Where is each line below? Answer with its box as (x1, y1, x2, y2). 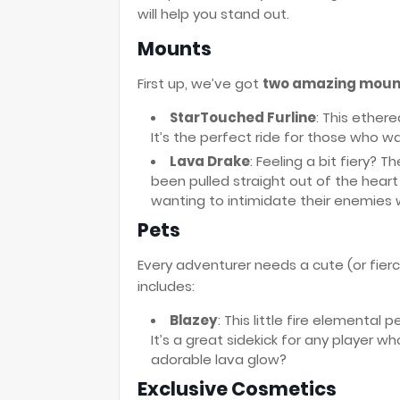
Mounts (137, 36, 212, 62)
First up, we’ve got (137, 74, 262, 93)
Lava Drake (170, 152, 250, 171)
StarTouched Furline (170, 108, 316, 127)
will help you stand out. (137, 4, 289, 23)
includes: (137, 277, 195, 296)
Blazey (170, 311, 218, 329)
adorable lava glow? (151, 350, 287, 369)
